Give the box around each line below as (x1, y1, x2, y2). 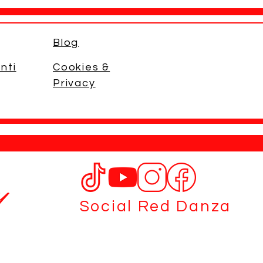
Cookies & (53, 62, 110, 73)
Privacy (53, 77, 96, 89)
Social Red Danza (79, 198, 231, 215)
